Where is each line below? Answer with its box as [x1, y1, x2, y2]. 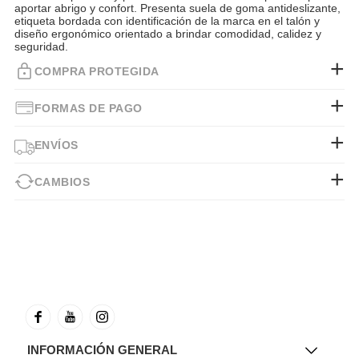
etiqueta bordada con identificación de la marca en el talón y [14, 14, 320, 28]
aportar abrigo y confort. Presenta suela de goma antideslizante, [14, 2, 341, 15]
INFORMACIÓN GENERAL [27, 343, 178, 357]
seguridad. [14, 40, 68, 54]
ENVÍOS [34, 138, 79, 151]
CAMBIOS [34, 175, 91, 188]
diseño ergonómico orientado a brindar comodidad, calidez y [14, 27, 321, 41]
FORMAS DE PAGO [34, 101, 143, 115]
